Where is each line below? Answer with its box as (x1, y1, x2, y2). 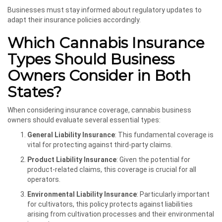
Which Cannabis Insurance (7, 34, 205, 53)
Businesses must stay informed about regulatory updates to (7, 6, 202, 14)
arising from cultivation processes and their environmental (27, 210, 214, 219)
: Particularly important (137, 190, 210, 199)
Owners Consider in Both (7, 66, 191, 85)
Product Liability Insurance (27, 156, 116, 164)
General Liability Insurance (27, 131, 115, 139)
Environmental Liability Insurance (27, 190, 137, 199)
